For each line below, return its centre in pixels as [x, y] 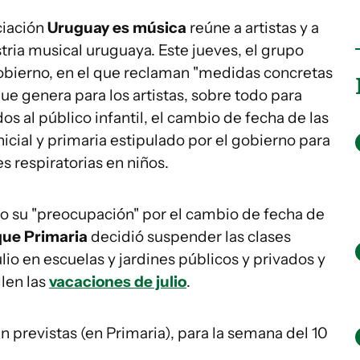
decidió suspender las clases [191, 237]
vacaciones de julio [118, 282]
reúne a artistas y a [254, 28]
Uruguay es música [119, 28]
